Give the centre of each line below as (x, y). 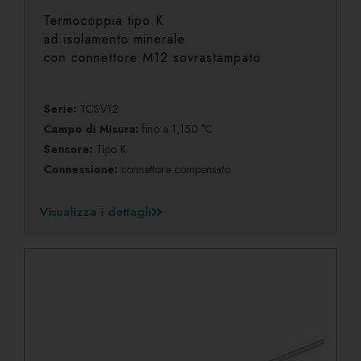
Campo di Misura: (93, 129)
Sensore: (68, 149)
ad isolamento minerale (115, 39)
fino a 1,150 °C (178, 129)
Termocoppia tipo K (104, 20)
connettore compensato (176, 169)
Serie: (62, 108)
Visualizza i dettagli (95, 212)
